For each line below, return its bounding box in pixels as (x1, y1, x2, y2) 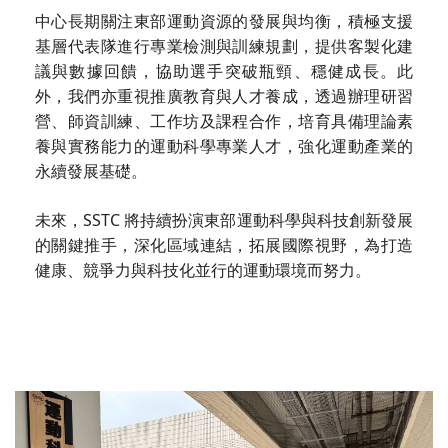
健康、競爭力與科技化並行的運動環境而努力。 (35, 259, 371, 282)
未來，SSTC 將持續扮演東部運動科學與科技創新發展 (35, 209, 413, 232)
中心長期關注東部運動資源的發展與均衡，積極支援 (35, 10, 413, 33)
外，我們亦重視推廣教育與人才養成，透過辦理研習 (35, 85, 413, 108)
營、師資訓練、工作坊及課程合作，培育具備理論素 (35, 110, 413, 133)
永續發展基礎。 (35, 160, 147, 183)
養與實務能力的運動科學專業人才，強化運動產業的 (35, 135, 413, 158)
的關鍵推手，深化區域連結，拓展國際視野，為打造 (35, 234, 413, 257)
